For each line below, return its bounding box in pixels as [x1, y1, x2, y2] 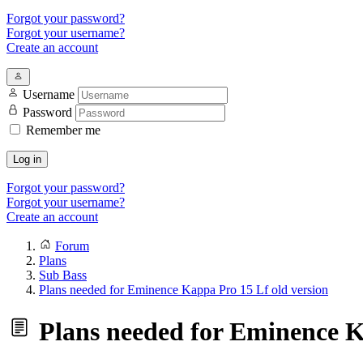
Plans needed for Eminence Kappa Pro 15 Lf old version [39, 283, 328, 297]
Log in [13, 153, 41, 165]
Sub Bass [39, 268, 87, 282]
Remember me [26, 123, 100, 137]
